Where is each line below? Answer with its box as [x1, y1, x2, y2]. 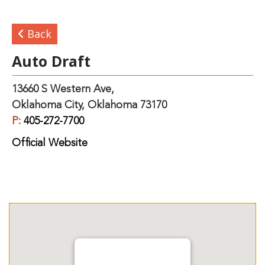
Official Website [12, 137, 88, 148]
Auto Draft [12, 50, 91, 71]
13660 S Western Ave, [12, 83, 114, 95]
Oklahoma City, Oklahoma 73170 [12, 99, 167, 111]
